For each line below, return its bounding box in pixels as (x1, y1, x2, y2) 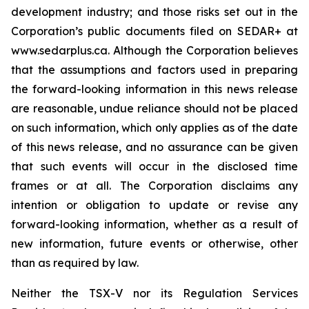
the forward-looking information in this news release (11, 82, 298, 96)
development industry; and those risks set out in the (11, 5, 298, 19)
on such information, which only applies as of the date (11, 121, 298, 134)
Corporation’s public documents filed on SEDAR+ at (11, 24, 298, 38)
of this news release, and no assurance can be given (11, 140, 298, 154)
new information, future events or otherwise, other (11, 237, 298, 250)
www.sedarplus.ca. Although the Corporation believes (11, 43, 298, 57)
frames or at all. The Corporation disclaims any (11, 179, 298, 192)
